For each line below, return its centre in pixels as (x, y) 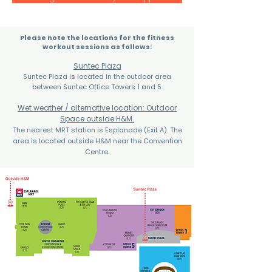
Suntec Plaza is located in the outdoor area (97, 76)
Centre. (97, 152)
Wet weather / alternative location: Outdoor (97, 108)
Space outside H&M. (97, 119)
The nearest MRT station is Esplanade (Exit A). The (97, 130)
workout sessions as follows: (97, 47)
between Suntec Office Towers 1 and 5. (97, 87)
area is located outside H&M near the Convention (97, 141)
